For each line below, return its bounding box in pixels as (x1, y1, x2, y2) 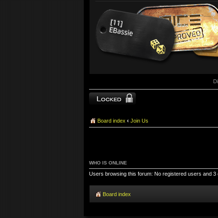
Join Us (130, 117, 148, 124)
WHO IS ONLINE (89, 160, 127, 165)
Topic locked (89, 94, 119, 100)
